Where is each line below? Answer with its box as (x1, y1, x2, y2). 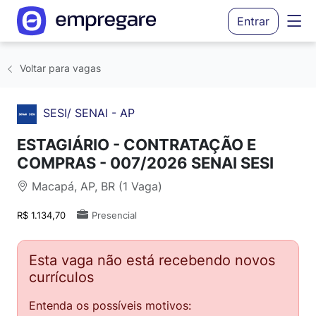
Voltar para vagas (17, 62, 101, 74)
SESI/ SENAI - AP (43, 106, 135, 120)
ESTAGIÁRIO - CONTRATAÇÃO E (17, 135, 256, 154)
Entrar (237, 13, 269, 28)
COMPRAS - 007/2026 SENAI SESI (17, 153, 274, 172)
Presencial (92, 209, 137, 221)
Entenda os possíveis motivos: (29, 298, 191, 312)
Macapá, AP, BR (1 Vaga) (28, 178, 162, 193)
